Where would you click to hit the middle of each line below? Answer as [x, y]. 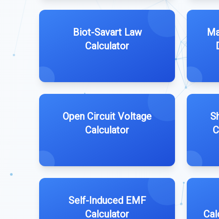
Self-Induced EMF [107, 200]
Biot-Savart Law [107, 32]
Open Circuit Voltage [107, 116]
